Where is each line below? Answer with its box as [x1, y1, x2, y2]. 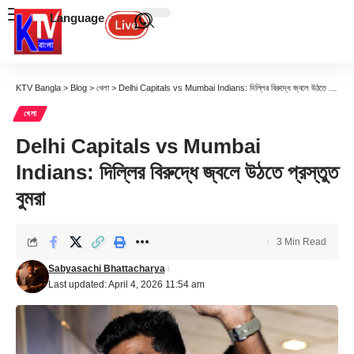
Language [50, 11, 104, 24]
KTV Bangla [16, 83, 61, 92]
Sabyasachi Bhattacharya [47, 263, 165, 274]
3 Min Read [277, 236, 326, 247]
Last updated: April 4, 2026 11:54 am [47, 279, 205, 290]
